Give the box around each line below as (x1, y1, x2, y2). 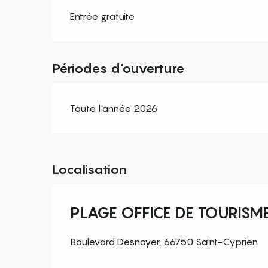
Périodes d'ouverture (52, 60, 185, 76)
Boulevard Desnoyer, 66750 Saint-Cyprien (70, 236, 258, 248)
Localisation (52, 162, 127, 177)
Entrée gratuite (70, 10, 135, 22)
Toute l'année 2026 (70, 102, 158, 114)
